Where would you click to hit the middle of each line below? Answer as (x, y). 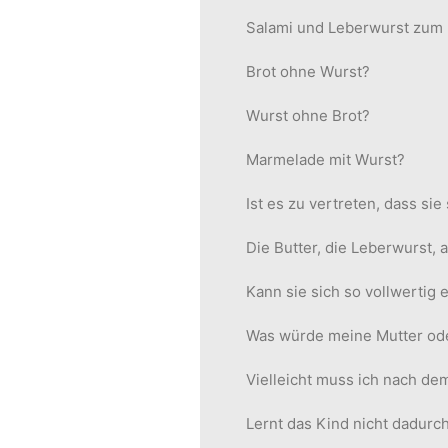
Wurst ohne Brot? (308, 115)
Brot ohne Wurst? (308, 71)
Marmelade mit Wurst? (325, 159)
